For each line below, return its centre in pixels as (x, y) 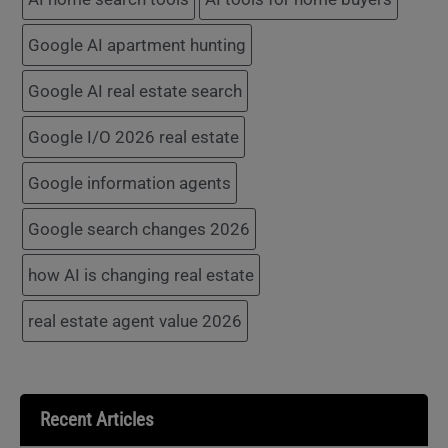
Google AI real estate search (135, 90)
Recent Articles (97, 419)
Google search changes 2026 (139, 228)
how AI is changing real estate (141, 274)
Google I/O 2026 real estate (133, 136)
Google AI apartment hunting (137, 44)
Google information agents (129, 182)
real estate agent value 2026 (135, 320)
